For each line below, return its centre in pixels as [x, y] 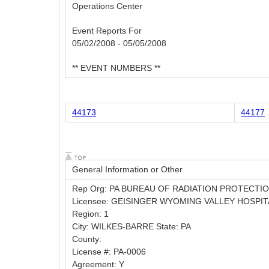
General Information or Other [127, 170]
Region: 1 [90, 214]
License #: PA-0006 [109, 252]
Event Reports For [107, 31]
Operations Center [107, 6]
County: [87, 239]
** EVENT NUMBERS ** [116, 68]
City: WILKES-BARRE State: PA [131, 227]
